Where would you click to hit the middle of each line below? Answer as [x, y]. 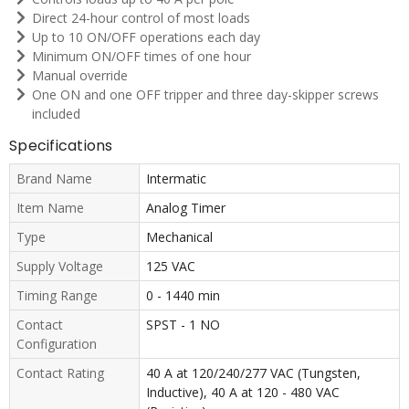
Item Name [50, 207]
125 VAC [170, 266]
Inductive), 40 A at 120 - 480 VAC [242, 392]
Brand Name [54, 178]
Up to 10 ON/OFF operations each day [146, 37]
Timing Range [57, 295]
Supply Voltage [60, 266]
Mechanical [179, 236]
